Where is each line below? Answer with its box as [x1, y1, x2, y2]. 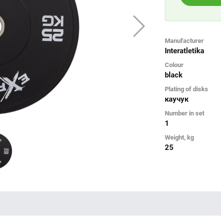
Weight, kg [165, 133, 194, 141]
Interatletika [165, 46, 204, 55]
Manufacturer [165, 37, 204, 44]
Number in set [165, 109, 204, 117]
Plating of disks [165, 85, 208, 93]
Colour [165, 61, 184, 69]
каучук [165, 94, 188, 104]
